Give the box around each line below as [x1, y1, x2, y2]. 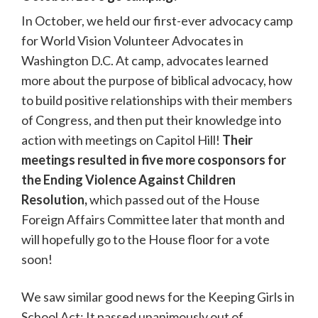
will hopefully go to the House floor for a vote [21, 231, 270, 247]
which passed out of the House [87, 191, 260, 207]
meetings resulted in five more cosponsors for [21, 151, 286, 168]
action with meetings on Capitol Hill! [21, 131, 222, 148]
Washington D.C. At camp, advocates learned [21, 52, 268, 68]
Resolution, [21, 191, 87, 207]
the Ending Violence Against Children [21, 171, 236, 187]
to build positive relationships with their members [21, 92, 292, 108]
